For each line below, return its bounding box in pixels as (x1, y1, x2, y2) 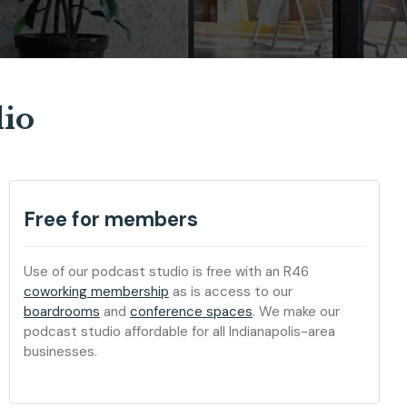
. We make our (253, 303, 340, 321)
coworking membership (24, 283, 169, 301)
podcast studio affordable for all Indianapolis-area (24, 323, 335, 341)
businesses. (24, 342, 97, 361)
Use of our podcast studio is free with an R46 (24, 263, 309, 281)
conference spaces (130, 303, 253, 321)
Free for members (24, 206, 198, 233)
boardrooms (24, 303, 100, 321)
